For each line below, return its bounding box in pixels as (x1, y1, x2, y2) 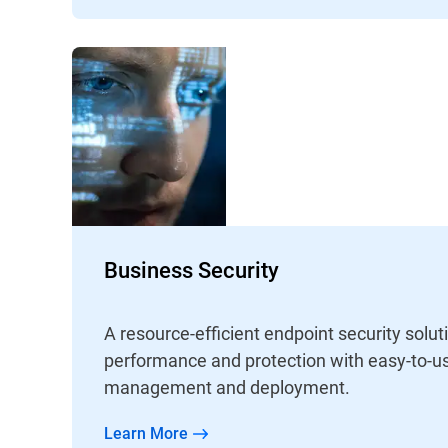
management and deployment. (104, 375, 350, 400)
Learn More (113, 422, 188, 444)
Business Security (104, 255, 279, 285)
